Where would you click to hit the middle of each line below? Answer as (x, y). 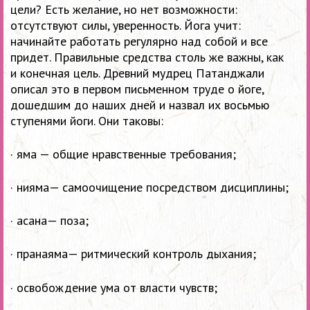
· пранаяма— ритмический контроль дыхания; (133, 254)
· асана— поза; (49, 221)
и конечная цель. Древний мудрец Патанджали (137, 73)
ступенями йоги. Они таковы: (87, 120)
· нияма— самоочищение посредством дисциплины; (149, 187)
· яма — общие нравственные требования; (123, 154)
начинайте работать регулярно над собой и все (139, 41)
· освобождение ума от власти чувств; (114, 287)
